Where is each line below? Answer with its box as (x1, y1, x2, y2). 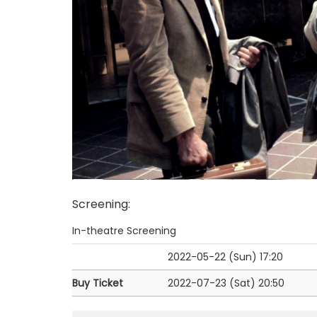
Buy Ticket (72, 275, 123, 290)
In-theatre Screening (72, 223, 176, 238)
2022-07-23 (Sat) (168, 275, 255, 290)
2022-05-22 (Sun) (168, 249, 257, 264)
